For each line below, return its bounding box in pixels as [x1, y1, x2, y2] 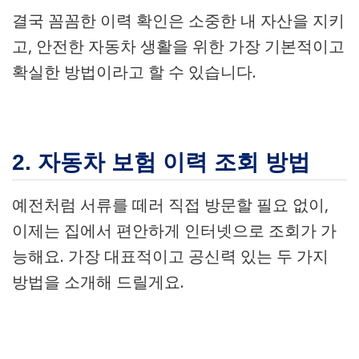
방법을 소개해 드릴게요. [12, 271, 184, 292]
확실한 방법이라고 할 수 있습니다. [12, 61, 256, 83]
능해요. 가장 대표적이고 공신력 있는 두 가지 [12, 245, 329, 267]
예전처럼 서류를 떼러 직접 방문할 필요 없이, [12, 194, 329, 216]
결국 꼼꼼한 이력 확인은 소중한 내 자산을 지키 [12, 10, 345, 31]
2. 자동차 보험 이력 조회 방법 [12, 150, 310, 175]
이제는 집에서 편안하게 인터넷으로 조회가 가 [12, 220, 337, 241]
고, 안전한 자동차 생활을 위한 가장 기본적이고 [12, 35, 345, 57]
